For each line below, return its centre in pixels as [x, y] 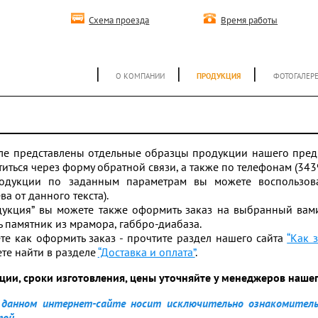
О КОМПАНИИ [141, 76]
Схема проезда [119, 20]
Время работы [250, 20]
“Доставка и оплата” [146, 252]
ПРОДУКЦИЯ [219, 76]
